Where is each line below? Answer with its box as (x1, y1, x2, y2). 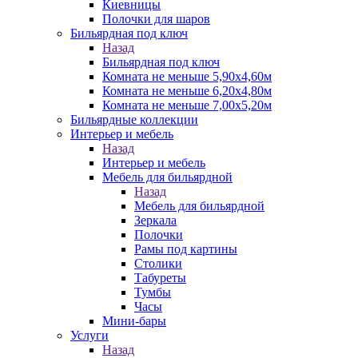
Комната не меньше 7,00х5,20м (102, 98, 272, 112)
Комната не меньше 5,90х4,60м (102, 70, 272, 83)
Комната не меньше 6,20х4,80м (102, 84, 272, 97)
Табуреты (134, 271, 186, 284)
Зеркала (134, 213, 177, 227)
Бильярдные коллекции (70, 113, 198, 126)
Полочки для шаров (102, 12, 210, 26)
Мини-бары (102, 314, 166, 328)
